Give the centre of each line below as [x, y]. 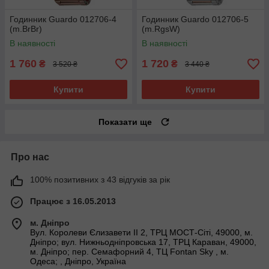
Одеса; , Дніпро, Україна [78, 261]
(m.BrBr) [26, 29]
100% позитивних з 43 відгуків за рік [100, 180]
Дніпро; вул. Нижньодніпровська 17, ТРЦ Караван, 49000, [143, 242]
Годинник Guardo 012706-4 [63, 20]
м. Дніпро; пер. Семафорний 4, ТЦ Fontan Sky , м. [129, 252]
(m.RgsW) [161, 29]
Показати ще [125, 122]
